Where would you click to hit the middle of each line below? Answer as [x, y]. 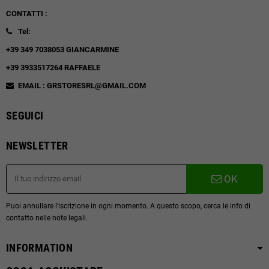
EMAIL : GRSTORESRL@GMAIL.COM [82, 85]
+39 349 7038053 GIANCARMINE [67, 49]
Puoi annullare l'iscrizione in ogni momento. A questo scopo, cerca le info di [128, 206]
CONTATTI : [28, 13]
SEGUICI [25, 115]
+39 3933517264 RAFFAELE [53, 67]
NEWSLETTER [37, 145]
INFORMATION [39, 247]
